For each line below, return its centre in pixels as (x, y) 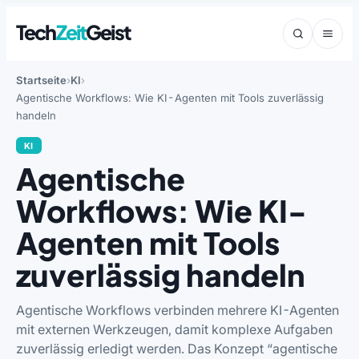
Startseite (41, 80)
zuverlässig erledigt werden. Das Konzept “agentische (177, 348)
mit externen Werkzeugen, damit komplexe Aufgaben (174, 329)
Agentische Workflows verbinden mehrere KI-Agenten (177, 310)
